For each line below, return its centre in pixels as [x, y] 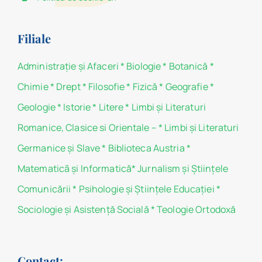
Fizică [145, 86]
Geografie [187, 86]
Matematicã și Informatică [74, 168]
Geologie [36, 107]
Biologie [145, 66]
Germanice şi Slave [59, 148]
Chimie [33, 86]
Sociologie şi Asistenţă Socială [83, 209]
